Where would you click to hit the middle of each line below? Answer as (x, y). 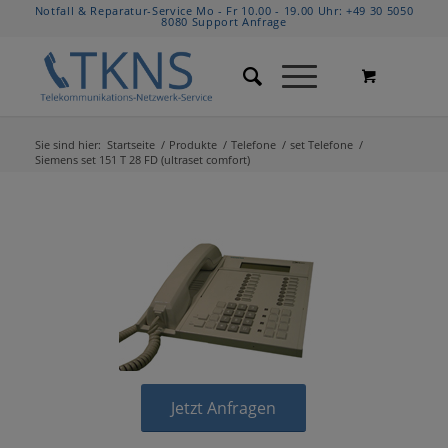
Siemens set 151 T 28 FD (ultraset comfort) (142, 159)
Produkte (192, 144)
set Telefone (321, 144)
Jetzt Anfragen (224, 408)
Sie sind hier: (67, 144)
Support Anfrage (239, 21)
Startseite (130, 144)
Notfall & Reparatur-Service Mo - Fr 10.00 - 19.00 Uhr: (190, 10)
